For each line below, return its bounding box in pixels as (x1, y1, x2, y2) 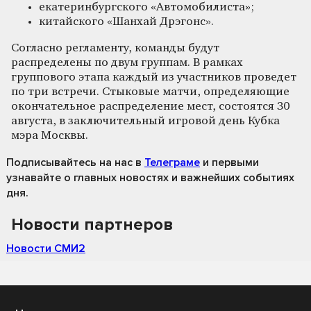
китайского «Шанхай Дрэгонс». (39, 15, 214, 28)
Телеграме (144, 155, 200, 169)
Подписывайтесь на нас (6, 155, 133, 169)
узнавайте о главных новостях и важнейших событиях (6, 170, 294, 185)
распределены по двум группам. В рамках (11, 56, 243, 69)
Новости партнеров (11, 214, 173, 235)
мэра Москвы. (11, 129, 88, 142)
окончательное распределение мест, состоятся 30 (11, 100, 289, 112)
